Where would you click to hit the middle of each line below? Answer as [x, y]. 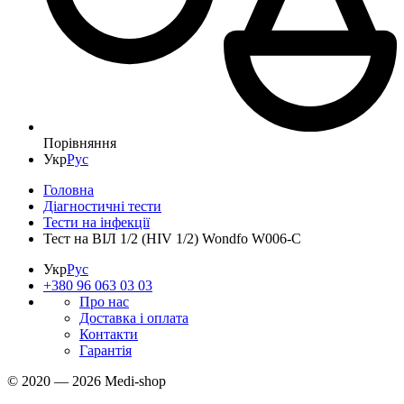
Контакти [109, 334]
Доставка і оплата [134, 317]
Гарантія [106, 350]
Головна [69, 189]
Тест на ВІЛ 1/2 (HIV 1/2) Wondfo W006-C [172, 238]
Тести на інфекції [96, 222]
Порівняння [80, 142]
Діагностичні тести [102, 206]
